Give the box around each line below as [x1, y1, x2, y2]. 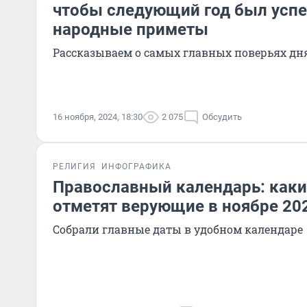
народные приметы [53, 20, 208, 39]
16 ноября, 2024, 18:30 [53, 112, 143, 122]
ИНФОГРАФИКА [101, 162, 171, 171]
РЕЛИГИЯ [53, 162, 96, 171]
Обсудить [202, 112, 242, 122]
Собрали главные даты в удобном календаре [53, 222, 303, 236]
